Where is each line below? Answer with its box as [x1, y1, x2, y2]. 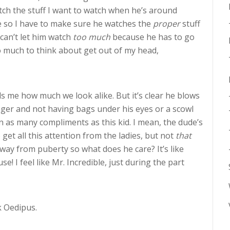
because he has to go [110, 31, 195, 43]
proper [153, 18, 180, 29]
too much [73, 31, 110, 43]
